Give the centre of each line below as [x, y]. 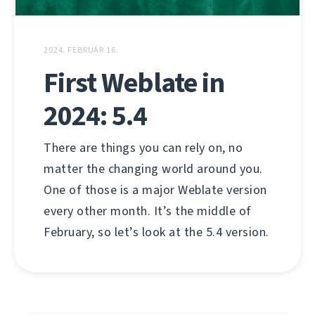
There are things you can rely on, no [143, 147]
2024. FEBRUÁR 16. [81, 50]
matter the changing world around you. [153, 168]
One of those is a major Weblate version [155, 189]
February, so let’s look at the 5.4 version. [156, 232]
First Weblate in [134, 82]
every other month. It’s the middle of [148, 211]
